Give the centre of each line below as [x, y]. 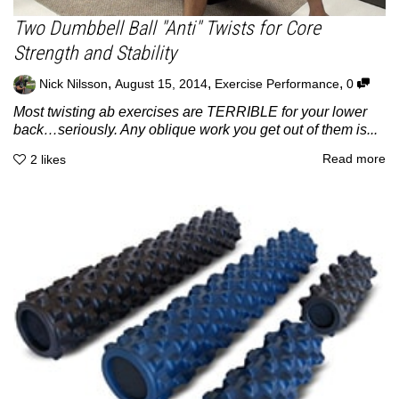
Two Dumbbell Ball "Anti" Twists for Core [167, 28]
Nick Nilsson [73, 84]
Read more [354, 159]
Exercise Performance [277, 84]
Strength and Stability [95, 53]
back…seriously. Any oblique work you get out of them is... [195, 129]
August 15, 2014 [161, 84]
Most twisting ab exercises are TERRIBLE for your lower [190, 111]
